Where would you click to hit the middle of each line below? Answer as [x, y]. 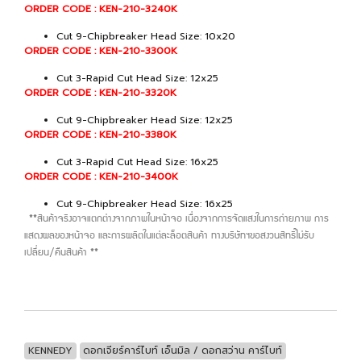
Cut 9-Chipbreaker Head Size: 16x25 [145, 203]
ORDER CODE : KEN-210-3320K [100, 92]
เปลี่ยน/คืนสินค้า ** [61, 253]
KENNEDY [50, 350]
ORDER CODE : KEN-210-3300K [101, 50]
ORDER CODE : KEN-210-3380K [100, 134]
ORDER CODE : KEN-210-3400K [101, 176]
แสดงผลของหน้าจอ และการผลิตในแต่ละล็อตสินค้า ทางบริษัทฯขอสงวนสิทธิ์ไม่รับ [169, 236]
